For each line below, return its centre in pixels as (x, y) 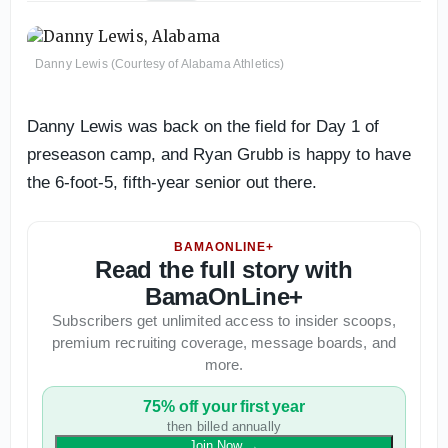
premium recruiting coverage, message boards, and (224, 342)
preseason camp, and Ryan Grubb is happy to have (219, 154)
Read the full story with (224, 269)
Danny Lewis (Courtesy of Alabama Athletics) (160, 63)
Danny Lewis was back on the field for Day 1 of (203, 126)
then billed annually (224, 426)
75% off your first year (224, 406)
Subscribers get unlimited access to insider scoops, (224, 320)
